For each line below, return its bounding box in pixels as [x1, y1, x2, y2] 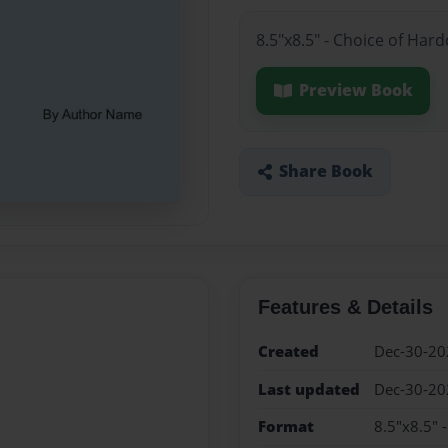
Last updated [257, 378, 360, 400]
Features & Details [257, 296, 433, 319]
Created [257, 341, 319, 363]
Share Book [278, 160, 373, 183]
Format [257, 415, 314, 437]
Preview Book [298, 79, 413, 102]
